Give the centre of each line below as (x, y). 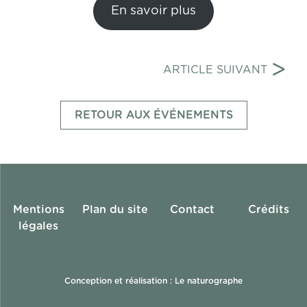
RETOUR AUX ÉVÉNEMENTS (153, 115)
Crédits (269, 210)
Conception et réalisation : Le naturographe (153, 281)
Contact (192, 210)
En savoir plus (153, 11)
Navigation (65, 59)
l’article (51, 109)
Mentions (38, 210)
